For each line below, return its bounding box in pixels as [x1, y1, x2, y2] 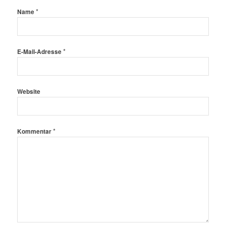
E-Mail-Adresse [17, 47, 63, 56]
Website [17, 87, 40, 96]
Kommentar [17, 127, 53, 136]
